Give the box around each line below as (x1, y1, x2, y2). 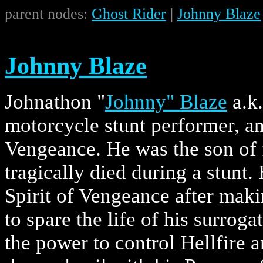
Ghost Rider (92, 5, 166, 22)
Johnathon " (5, 90, 105, 113)
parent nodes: (5, 5, 92, 22)
